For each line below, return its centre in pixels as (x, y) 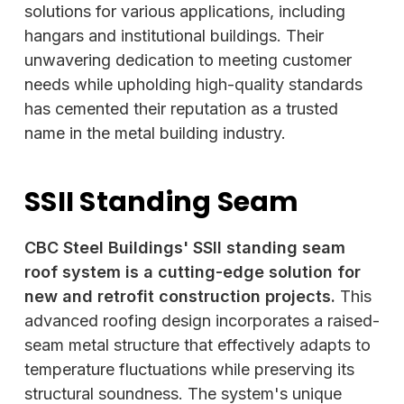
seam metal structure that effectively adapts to (197, 344)
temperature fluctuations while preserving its (189, 369)
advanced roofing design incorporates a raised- (202, 320)
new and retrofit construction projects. (180, 296)
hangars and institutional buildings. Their (174, 35)
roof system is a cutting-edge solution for (193, 271)
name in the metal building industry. (155, 133)
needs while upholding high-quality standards (193, 84)
